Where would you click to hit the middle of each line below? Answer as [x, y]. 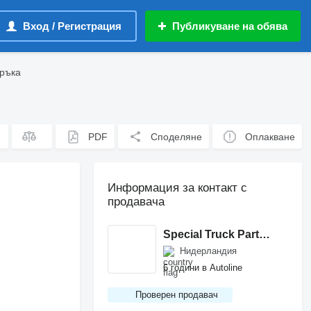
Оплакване [270, 136]
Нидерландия [209, 251]
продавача [136, 202]
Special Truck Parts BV [265, 234]
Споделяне [177, 136]
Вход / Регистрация [72, 26]
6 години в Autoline [203, 267]
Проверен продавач [177, 295]
